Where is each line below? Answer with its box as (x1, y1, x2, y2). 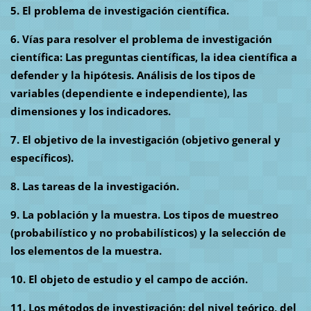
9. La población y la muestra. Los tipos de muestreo (10, 208, 278, 222)
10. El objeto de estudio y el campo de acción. (10, 272, 248, 287)
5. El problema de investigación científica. (10, 3, 229, 18)
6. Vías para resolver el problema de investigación (10, 32, 272, 47)
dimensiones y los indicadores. (10, 104, 171, 119)
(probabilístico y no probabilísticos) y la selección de (10, 226, 286, 240)
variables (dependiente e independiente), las (10, 86, 247, 101)
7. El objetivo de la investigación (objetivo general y (10, 133, 280, 147)
